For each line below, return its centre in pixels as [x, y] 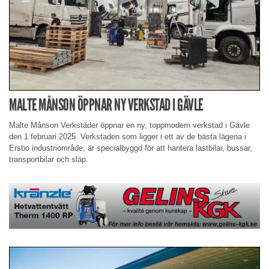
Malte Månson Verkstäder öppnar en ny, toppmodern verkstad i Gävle [129, 125]
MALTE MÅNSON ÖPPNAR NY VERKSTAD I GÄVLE [106, 105]
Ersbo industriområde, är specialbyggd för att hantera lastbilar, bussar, [131, 148]
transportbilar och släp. [49, 160]
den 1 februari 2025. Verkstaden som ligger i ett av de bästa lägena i [128, 137]
